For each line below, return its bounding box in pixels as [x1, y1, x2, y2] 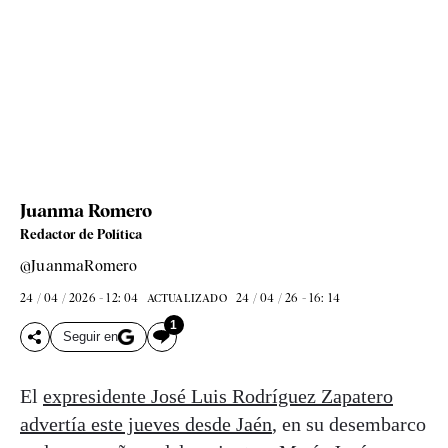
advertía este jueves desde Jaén [20, 412, 272, 435]
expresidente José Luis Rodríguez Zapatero [43, 384, 393, 407]
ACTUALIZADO [146, 290, 227, 305]
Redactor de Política [20, 226, 142, 242]
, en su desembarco [272, 412, 426, 435]
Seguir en [63, 329, 118, 345]
